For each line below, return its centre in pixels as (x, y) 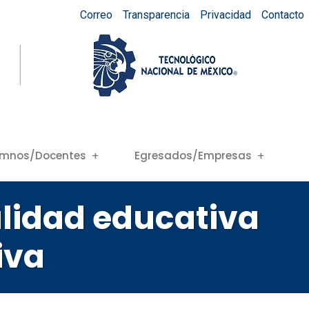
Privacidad (225, 14)
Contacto (282, 14)
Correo (96, 14)
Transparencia (156, 14)
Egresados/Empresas (193, 156)
